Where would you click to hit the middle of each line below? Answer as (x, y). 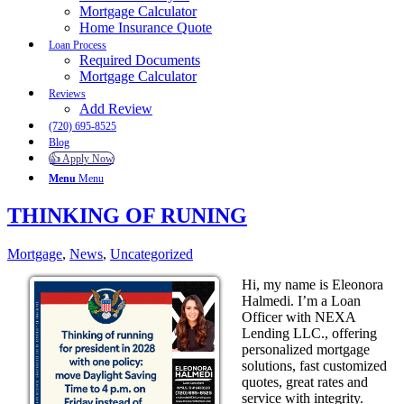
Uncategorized (151, 253)
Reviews (67, 94)
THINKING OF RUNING (127, 215)
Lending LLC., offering (309, 333)
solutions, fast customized (314, 365)
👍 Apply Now (82, 159)
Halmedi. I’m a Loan (301, 300)
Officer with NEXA (298, 317)
